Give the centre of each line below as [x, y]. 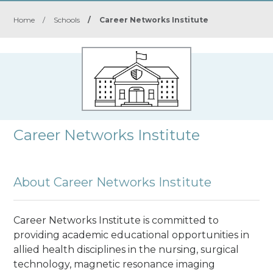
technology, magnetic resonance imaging [115, 264]
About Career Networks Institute [113, 182]
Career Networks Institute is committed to [116, 220]
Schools [67, 20]
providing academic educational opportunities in [132, 235]
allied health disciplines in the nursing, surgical [126, 249]
